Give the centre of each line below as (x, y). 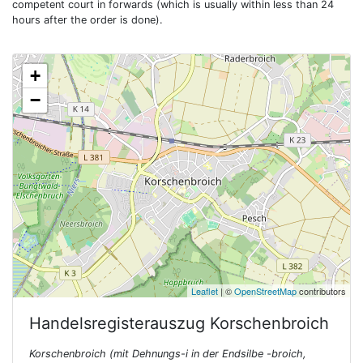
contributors (321, 291)
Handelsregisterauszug (120, 323)
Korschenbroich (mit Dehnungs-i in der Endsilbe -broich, (168, 354)
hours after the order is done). (88, 20)
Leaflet (205, 291)
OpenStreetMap (265, 291)
